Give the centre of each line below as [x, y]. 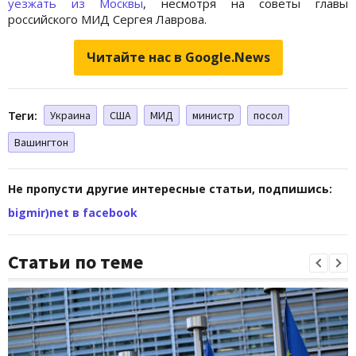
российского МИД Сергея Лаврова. [107, 19]
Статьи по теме [75, 261]
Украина [70, 115]
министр [213, 115]
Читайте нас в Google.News [178, 57]
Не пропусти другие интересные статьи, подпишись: [170, 188]
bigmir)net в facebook [73, 212]
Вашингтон [41, 142]
